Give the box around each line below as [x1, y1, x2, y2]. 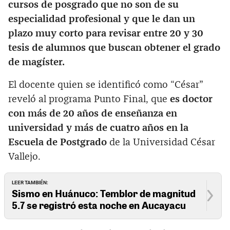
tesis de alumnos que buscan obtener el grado [8, 43, 220, 53]
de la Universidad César [107, 137, 215, 147]
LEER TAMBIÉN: [12, 180, 49, 186]
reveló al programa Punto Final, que [8, 94, 170, 104]
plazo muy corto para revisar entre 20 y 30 [8, 28, 203, 39]
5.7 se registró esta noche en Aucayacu [12, 198, 186, 212]
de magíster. [8, 57, 65, 67]
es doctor [170, 94, 213, 104]
